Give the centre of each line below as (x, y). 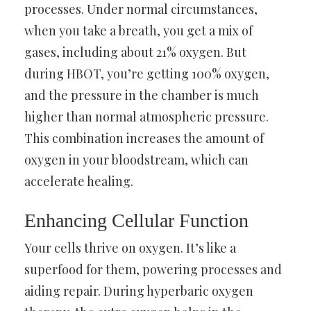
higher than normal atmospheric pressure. (146, 116)
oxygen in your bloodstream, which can (136, 159)
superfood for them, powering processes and (153, 269)
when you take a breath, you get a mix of (138, 30)
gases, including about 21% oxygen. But (135, 52)
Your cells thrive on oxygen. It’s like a (130, 247)
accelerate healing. (79, 181)
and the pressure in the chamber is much (142, 95)
